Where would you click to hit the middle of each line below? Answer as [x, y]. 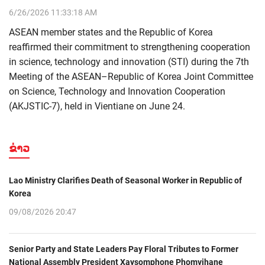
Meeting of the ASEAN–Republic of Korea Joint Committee [131, 76]
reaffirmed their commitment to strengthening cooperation [130, 47]
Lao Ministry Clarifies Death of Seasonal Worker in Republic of [125, 180]
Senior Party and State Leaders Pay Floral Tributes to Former [124, 249]
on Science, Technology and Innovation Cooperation [117, 91]
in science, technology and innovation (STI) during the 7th [129, 62]
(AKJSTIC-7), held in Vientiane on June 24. [97, 106]
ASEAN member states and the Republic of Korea [111, 32]
